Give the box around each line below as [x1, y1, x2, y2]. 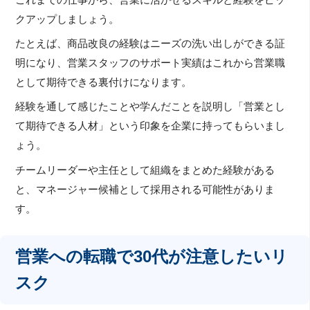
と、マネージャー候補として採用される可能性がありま [15, 183, 275, 195]
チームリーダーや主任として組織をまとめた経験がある [15, 164, 275, 176]
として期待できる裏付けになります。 [15, 77, 192, 89]
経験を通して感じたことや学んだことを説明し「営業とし [15, 101, 286, 113]
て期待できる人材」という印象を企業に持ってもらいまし [15, 120, 286, 132]
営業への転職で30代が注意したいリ [15, 246, 289, 266]
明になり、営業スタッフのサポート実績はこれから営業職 [15, 57, 286, 69]
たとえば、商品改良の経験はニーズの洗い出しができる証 [15, 38, 286, 50]
